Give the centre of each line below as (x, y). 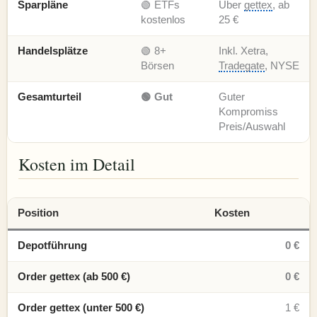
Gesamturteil (49, 97)
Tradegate (241, 65)
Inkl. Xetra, (243, 51)
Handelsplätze (52, 51)
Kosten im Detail (76, 164)
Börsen (157, 65)
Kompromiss (248, 111)
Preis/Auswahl (252, 126)
